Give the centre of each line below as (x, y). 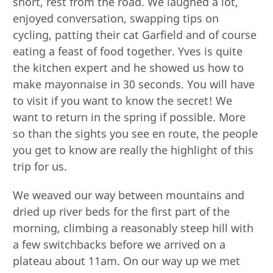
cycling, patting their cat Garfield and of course (135, 34)
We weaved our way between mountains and (129, 195)
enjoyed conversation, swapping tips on (116, 18)
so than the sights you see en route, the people (136, 133)
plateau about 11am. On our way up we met (127, 261)
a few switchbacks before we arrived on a (119, 244)
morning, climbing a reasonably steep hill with (133, 228)
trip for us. (40, 166)
